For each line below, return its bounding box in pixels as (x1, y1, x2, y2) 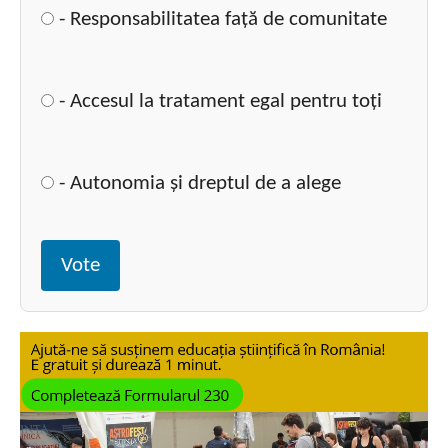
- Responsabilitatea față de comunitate (54, 8, 387, 30)
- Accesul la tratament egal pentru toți (54, 90, 382, 112)
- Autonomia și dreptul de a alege (54, 172, 341, 194)
